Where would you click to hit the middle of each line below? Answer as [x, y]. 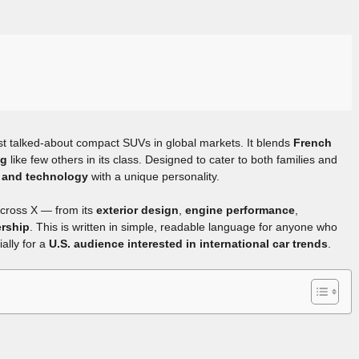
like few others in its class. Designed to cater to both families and [172, 159]
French [313, 142]
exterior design [137, 210]
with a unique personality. [154, 176]
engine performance [240, 210]
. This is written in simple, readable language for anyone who [184, 226]
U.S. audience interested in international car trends [188, 243]
